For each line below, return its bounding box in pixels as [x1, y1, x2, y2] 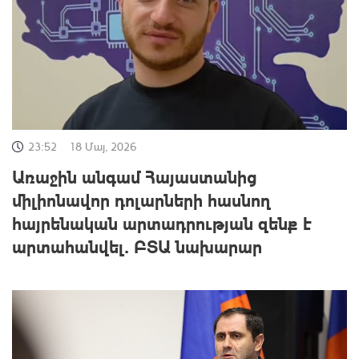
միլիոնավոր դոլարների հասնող [12, 188, 271, 211]
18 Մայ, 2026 [69, 139, 136, 153]
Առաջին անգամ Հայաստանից [12, 164, 257, 188]
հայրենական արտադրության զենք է [12, 211, 312, 234]
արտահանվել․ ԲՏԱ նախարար [12, 234, 262, 257]
